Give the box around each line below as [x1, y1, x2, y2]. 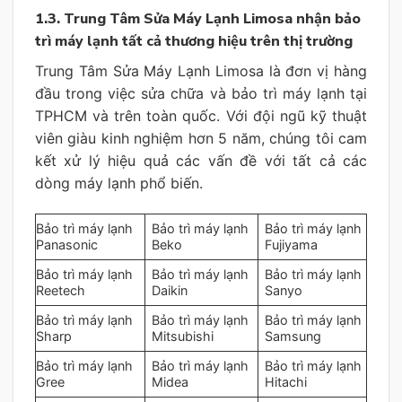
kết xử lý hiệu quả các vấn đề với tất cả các [35, 151, 367, 170]
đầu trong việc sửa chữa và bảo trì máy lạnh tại [35, 83, 367, 102]
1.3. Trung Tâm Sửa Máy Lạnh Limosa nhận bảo [35, 8, 361, 29]
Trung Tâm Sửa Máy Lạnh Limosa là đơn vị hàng [35, 61, 367, 80]
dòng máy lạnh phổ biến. [35, 173, 203, 192]
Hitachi [265, 373, 308, 389]
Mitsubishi [152, 328, 214, 344]
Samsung [265, 328, 322, 344]
